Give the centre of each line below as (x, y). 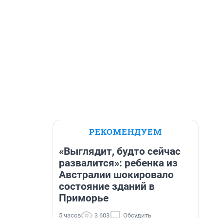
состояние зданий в (107, 186)
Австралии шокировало (116, 175)
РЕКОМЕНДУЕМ (126, 132)
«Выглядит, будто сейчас (120, 151)
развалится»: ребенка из (118, 163)
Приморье (84, 198)
